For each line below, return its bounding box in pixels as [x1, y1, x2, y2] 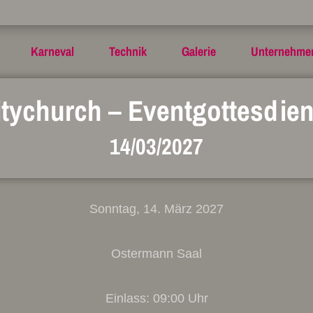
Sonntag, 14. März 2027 [89, 202, 224, 216]
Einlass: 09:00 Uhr [105, 291, 208, 305]
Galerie [181, 43, 216, 60]
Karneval [30, 43, 74, 60]
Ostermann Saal [111, 247, 202, 261]
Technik [108, 43, 147, 60]
